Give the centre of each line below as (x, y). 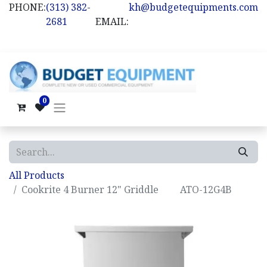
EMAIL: (112, 21)
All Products (37, 175)
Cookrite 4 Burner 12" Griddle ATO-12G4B (127, 189)
